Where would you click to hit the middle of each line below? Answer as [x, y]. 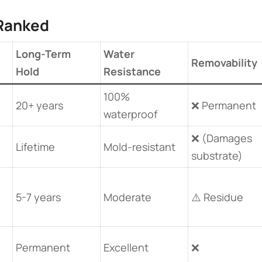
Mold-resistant [139, 147]
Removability [224, 63]
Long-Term [43, 54]
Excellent [126, 247]
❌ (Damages [222, 138]
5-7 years [38, 197]
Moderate [127, 197]
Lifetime [35, 147]
